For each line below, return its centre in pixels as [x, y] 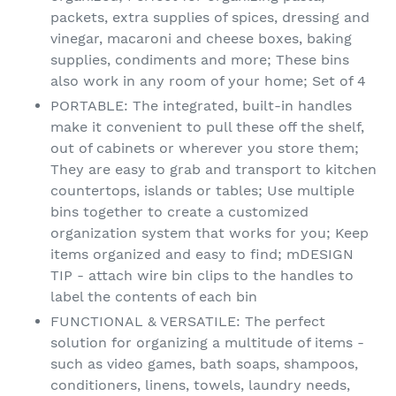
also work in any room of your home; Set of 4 [208, 80]
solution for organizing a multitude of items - [207, 342]
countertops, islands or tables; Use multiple [202, 190]
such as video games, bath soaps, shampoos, [204, 363]
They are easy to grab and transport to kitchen [213, 169]
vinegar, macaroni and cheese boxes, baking [201, 38]
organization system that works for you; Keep [209, 232]
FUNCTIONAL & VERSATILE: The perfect [188, 321]
